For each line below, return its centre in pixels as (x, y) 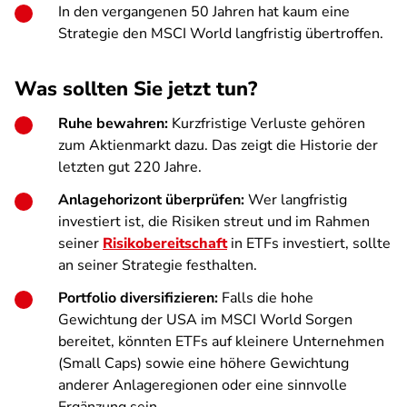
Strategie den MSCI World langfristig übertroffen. (221, 34)
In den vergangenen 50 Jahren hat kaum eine (204, 12)
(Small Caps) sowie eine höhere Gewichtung (203, 363)
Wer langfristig (296, 200)
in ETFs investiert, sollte (309, 243)
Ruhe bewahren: (113, 124)
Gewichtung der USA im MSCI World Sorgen (205, 320)
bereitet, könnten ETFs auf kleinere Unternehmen (221, 342)
